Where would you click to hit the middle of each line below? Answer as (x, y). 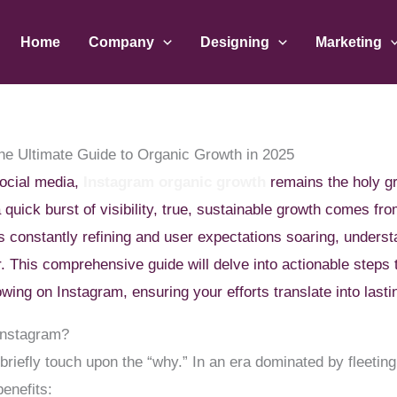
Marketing (348, 42)
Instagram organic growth (175, 182)
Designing (235, 42)
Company (122, 42)
